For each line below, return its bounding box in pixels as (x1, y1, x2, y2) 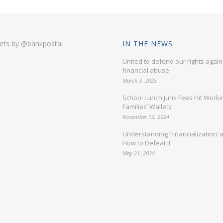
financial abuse (122, 66, 169, 75)
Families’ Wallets (122, 102, 172, 111)
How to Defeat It (122, 138, 171, 147)
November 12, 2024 (122, 113, 169, 120)
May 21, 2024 (122, 149, 155, 157)
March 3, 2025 (122, 77, 157, 84)
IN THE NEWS (122, 39, 173, 48)
